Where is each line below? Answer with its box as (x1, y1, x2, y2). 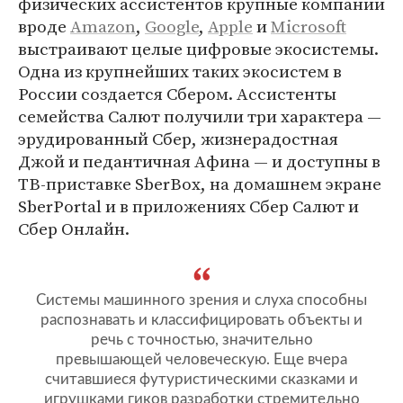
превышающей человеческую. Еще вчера (56, 351, 347, 367)
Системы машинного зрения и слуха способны (36, 291, 367, 308)
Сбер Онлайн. (18, 216, 130, 240)
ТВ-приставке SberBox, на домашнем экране (18, 171, 381, 195)
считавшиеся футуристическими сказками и (45, 371, 358, 387)
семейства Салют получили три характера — (18, 103, 381, 128)
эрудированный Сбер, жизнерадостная (18, 126, 338, 150)
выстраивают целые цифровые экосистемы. (18, 36, 379, 60)
